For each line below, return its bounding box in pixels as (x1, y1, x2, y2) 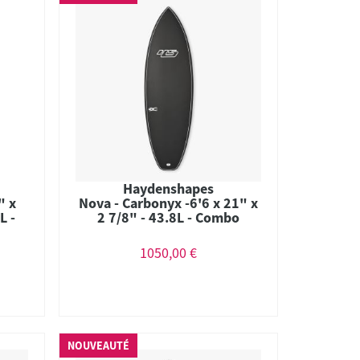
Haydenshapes (123, 178, 215, 198)
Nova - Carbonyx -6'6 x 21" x (79, 193, 259, 212)
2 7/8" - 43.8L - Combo (97, 207, 240, 227)
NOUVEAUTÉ (67, 338, 130, 353)
